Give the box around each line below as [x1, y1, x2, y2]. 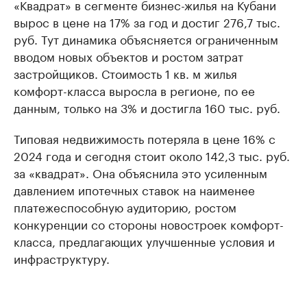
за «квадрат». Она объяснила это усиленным [14, 163, 267, 181]
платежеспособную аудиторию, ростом [14, 197, 236, 215]
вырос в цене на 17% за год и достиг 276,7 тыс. [14, 12, 280, 30]
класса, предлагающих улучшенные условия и [14, 232, 275, 249]
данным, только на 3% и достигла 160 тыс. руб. [14, 98, 280, 116]
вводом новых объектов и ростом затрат [14, 47, 243, 64]
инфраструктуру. [14, 249, 110, 267]
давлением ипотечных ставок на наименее [14, 180, 255, 198]
